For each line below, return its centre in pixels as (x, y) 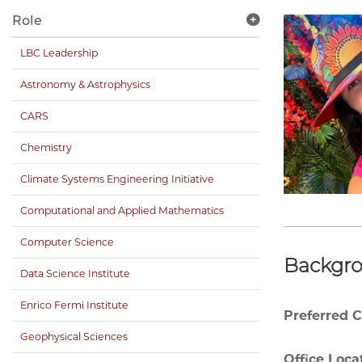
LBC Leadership (59, 53)
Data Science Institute (75, 274)
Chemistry (46, 148)
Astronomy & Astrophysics (85, 85)
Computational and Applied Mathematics (122, 211)
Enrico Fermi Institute (74, 305)
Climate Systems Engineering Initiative (117, 179)
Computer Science (67, 242)
